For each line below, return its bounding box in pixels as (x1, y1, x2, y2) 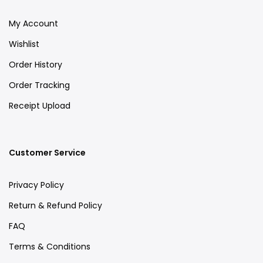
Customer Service (9, 147, 86, 159)
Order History (9, 59, 62, 71)
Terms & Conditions (9, 241, 90, 253)
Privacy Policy (9, 179, 64, 191)
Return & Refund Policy (9, 200, 102, 212)
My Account (9, 18, 58, 30)
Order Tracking (9, 79, 70, 92)
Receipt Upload (9, 100, 70, 112)
